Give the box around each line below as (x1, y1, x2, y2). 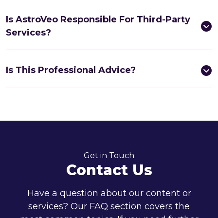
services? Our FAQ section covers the (28, 201, 190, 212)
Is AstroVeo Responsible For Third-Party (6, 14, 190, 25)
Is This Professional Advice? (6, 65, 136, 75)
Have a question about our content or (27, 188, 191, 199)
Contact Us (66, 161, 152, 179)
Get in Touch (84, 151, 134, 160)
